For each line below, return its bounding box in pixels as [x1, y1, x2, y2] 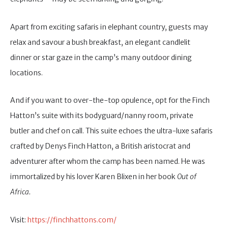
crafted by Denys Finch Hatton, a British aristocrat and [10, 141, 190, 151]
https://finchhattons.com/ [27, 215, 117, 224]
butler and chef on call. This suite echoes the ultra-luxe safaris [10, 126, 213, 136]
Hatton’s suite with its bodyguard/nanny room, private [10, 111, 193, 121]
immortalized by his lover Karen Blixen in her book [10, 172, 177, 182]
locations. [10, 68, 43, 77]
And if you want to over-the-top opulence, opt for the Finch [10, 96, 210, 105]
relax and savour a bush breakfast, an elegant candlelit [10, 37, 190, 47]
